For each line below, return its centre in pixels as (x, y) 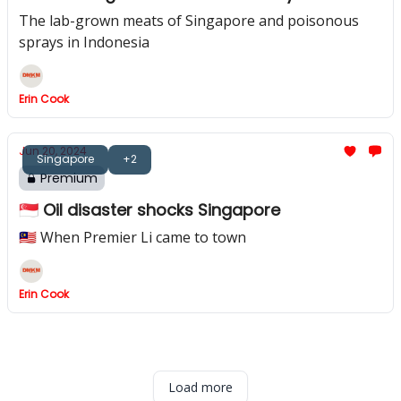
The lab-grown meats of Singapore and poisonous (189, 21)
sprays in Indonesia (84, 42)
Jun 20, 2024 (53, 151)
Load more (200, 387)
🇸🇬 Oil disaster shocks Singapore (149, 210)
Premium (69, 178)
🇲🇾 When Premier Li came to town (132, 237)
